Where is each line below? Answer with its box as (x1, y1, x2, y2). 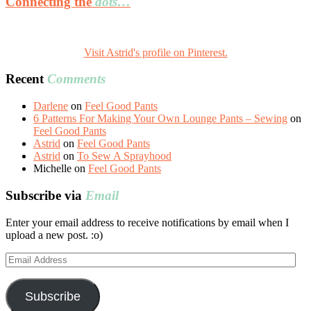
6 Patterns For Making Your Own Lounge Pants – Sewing (33, 112, 287, 125)
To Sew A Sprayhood (77, 150, 171, 162)
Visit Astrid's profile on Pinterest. (83, 46, 228, 58)
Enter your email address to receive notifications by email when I (6, 216, 289, 228)
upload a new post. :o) (6, 228, 103, 241)
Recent (6, 72, 47, 87)
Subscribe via (6, 187, 85, 203)
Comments (47, 72, 106, 87)
